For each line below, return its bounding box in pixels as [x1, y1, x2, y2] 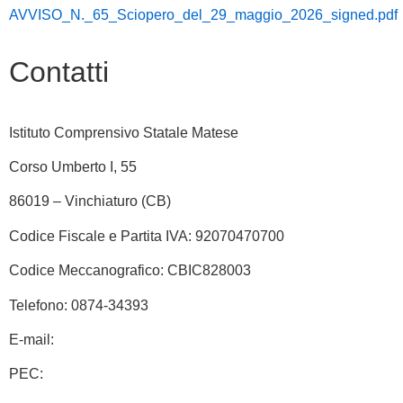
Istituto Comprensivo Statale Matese [9, 124, 238, 140]
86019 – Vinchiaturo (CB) [9, 193, 171, 210]
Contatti [9, 55, 109, 88]
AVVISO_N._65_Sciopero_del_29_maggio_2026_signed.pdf [9, 7, 398, 23]
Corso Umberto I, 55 [9, 158, 137, 175]
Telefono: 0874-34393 [9, 297, 152, 313]
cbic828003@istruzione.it [58, 331, 223, 347]
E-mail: [9, 331, 58, 347]
